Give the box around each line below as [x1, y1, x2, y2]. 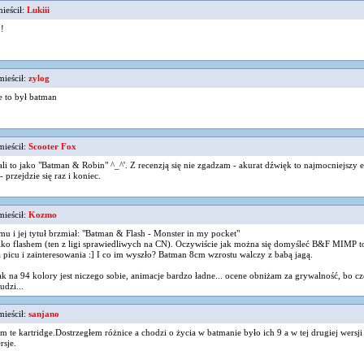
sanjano [28, 309, 62, 318]
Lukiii [27, 5, 52, 15]
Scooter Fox [28, 141, 79, 151]
